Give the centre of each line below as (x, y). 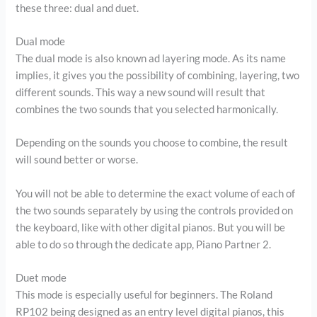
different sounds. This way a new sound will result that (141, 93)
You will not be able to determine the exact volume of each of (156, 193)
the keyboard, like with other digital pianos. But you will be (151, 227)
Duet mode (41, 278)
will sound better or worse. (77, 160)
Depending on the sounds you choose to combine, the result (152, 143)
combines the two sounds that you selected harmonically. (147, 110)
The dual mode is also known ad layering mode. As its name (151, 59)
